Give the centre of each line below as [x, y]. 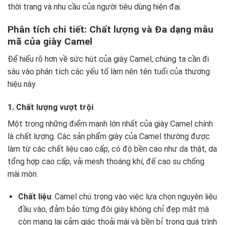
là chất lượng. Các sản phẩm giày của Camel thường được [109, 136]
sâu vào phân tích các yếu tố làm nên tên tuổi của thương [109, 71]
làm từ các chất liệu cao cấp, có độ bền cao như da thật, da [112, 149]
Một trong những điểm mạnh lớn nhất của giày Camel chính [110, 124]
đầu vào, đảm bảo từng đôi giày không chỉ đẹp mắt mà [113, 209]
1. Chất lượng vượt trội [50, 107]
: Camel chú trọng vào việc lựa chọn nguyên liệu [134, 197]
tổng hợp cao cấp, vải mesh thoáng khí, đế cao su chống [106, 161]
